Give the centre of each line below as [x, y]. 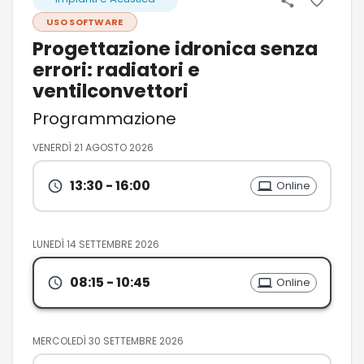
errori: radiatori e [116, 69]
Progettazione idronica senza [175, 48]
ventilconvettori [110, 91]
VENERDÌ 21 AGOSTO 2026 [93, 147]
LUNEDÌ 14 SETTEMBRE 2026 [96, 244]
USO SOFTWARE [85, 22]
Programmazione [104, 118]
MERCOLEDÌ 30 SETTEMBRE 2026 [108, 340]
